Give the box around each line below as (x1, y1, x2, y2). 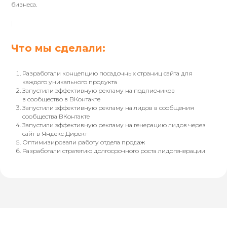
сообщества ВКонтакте (22, 112, 90, 120)
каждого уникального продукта (22, 78, 118, 86)
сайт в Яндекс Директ (22, 129, 88, 137)
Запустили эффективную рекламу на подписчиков (22, 86, 175, 94)
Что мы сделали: (11, 42, 106, 54)
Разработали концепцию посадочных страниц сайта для (22, 69, 193, 77)
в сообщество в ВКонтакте (22, 95, 101, 103)
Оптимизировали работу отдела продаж (22, 138, 145, 146)
